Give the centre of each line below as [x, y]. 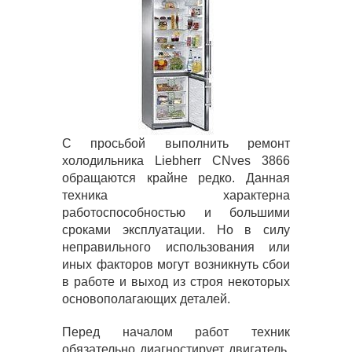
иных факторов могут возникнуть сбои [176, 264]
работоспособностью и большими [176, 213]
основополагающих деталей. [146, 299]
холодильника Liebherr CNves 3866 [176, 161]
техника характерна [176, 195]
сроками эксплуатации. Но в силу [176, 230]
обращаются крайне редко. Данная [176, 178]
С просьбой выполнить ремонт [176, 143]
